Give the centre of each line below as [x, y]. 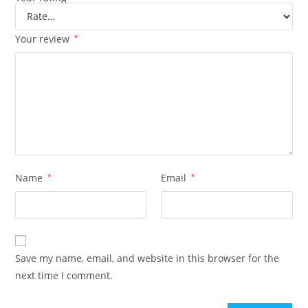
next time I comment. [64, 275]
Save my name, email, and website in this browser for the [147, 258]
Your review [44, 38]
